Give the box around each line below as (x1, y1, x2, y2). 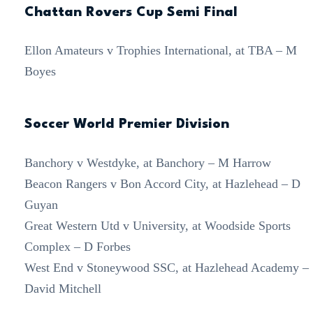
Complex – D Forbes (24, 239, 131, 254)
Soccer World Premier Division (24, 117, 229, 132)
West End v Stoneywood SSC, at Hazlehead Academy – (24, 260, 309, 275)
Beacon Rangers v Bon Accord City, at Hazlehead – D (24, 176, 300, 191)
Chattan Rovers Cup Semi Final (24, 6, 238, 20)
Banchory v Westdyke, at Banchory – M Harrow (24, 155, 271, 170)
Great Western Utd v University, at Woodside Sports (24, 218, 291, 233)
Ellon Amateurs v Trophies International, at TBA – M (24, 43, 297, 58)
